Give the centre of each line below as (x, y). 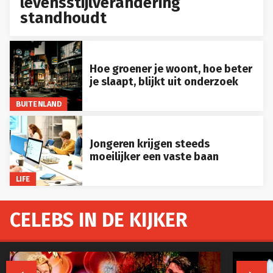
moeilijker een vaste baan (154, 157)
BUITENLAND (38, 104)
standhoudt (64, 18)
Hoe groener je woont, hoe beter (171, 69)
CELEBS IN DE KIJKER (99, 220)
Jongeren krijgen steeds (149, 144)
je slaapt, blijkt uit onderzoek (164, 82)
